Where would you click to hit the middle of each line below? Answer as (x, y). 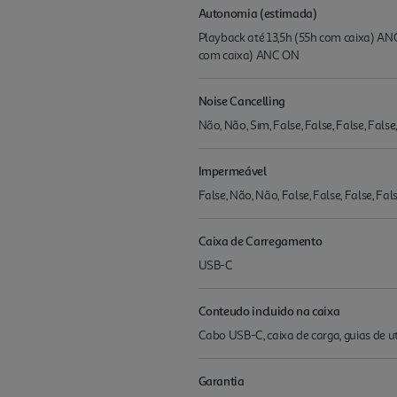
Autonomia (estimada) (257, 13)
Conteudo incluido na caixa (269, 311)
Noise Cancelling (241, 101)
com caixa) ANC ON (249, 56)
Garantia (221, 381)
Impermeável (232, 171)
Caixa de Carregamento (260, 241)
